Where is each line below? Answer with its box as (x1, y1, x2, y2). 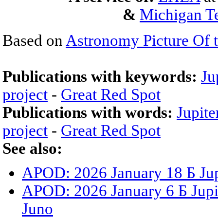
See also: (2, 140, 62, 157)
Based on (2, 32, 66, 49)
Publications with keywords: (2, 68, 201, 85)
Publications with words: (2, 104, 177, 121)
